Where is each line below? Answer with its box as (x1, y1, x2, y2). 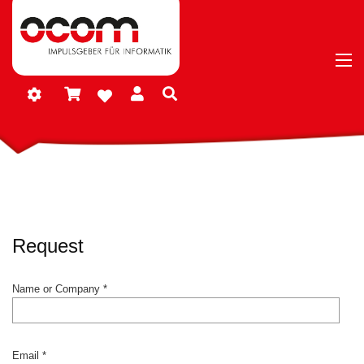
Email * (12, 349, 46, 362)
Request (12, 235, 84, 257)
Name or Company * (12, 283, 107, 295)
